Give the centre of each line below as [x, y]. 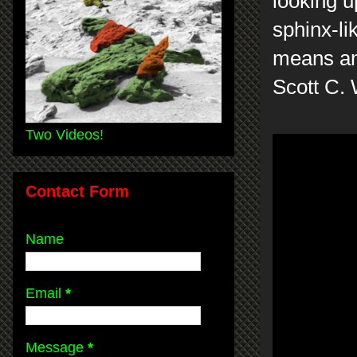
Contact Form [77, 191]
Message [57, 347]
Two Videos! [65, 134]
